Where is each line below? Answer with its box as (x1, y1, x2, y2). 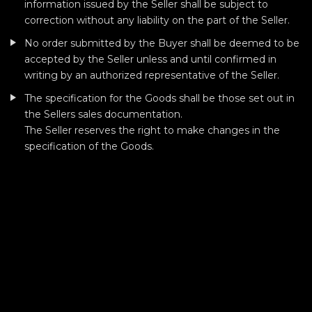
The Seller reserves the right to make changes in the (24, 124, 280, 136)
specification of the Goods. (24, 140, 154, 153)
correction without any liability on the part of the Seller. (24, 14, 290, 26)
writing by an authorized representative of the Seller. (24, 69, 279, 81)
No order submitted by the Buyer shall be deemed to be (24, 37, 299, 49)
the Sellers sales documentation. (24, 108, 182, 120)
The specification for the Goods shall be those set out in (24, 92, 295, 104)
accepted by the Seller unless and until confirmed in (24, 53, 276, 65)
